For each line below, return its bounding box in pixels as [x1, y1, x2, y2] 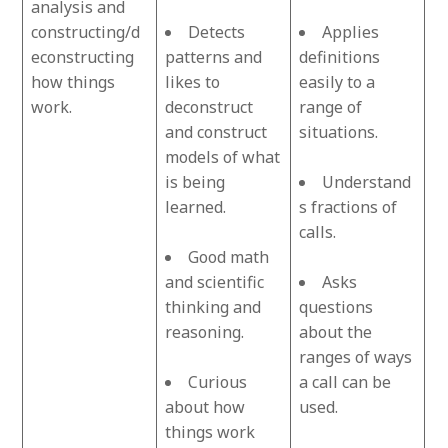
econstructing [31, 46, 135, 69]
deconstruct [165, 96, 254, 119]
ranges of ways [299, 346, 413, 369]
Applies [322, 21, 380, 44]
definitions [299, 46, 381, 69]
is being [165, 171, 226, 194]
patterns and [165, 46, 263, 69]
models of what [165, 146, 281, 169]
